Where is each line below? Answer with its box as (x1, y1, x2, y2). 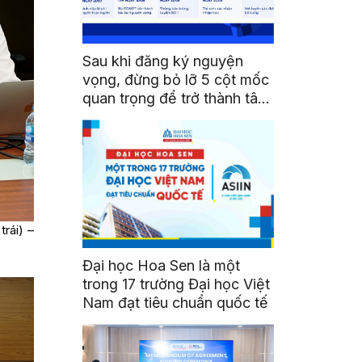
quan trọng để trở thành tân (82, 90, 267, 107)
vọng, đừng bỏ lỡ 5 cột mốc (82, 71, 270, 89)
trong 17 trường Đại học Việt (82, 276, 271, 293)
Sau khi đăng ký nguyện (82, 53, 244, 70)
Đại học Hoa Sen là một (82, 257, 241, 275)
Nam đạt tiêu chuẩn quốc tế (82, 294, 269, 312)
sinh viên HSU (82, 108, 177, 126)
